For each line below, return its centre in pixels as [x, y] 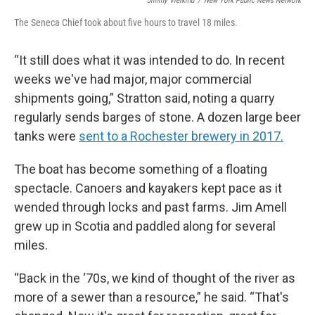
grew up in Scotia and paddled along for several [145, 226]
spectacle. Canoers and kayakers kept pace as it [148, 188]
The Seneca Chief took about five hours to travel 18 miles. [126, 22]
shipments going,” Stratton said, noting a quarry [144, 98]
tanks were [46, 136]
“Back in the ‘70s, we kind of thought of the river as [155, 278]
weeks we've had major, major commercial [133, 79]
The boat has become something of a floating [141, 169]
